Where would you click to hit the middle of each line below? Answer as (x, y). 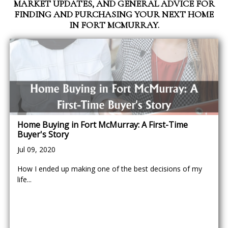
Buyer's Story (43, 134)
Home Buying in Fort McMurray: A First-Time (103, 125)
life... (24, 179)
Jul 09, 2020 (36, 149)
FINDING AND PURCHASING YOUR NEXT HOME (114, 14)
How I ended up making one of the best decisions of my (110, 169)
